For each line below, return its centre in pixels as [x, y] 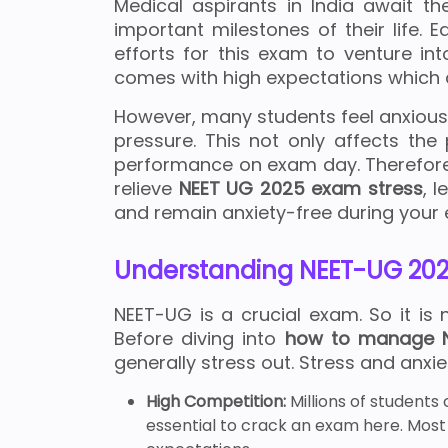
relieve [146, 189]
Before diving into [199, 339]
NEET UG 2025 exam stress [300, 189]
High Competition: [218, 402]
